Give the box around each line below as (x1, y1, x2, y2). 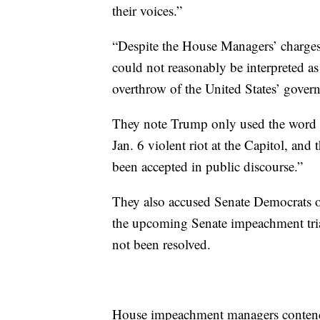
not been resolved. (112, 235, 211, 254)
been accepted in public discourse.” (112, 157, 303, 176)
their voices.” (112, 1, 182, 20)
